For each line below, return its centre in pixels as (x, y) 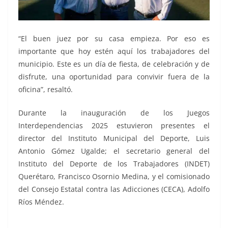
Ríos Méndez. (41, 202)
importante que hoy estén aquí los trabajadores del (114, 51)
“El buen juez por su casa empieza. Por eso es (114, 38)
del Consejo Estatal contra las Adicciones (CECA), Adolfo (114, 189)
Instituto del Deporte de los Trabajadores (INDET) (114, 164)
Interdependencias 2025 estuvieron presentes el (114, 125)
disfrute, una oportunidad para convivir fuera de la (114, 77)
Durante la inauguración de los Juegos (114, 113)
